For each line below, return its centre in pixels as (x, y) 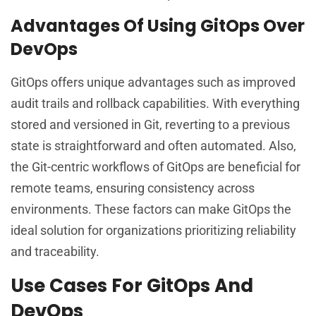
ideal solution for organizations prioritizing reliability (153, 231)
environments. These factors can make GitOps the (151, 209)
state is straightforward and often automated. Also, (153, 146)
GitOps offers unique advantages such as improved (153, 83)
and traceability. (55, 252)
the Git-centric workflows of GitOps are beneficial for (156, 167)
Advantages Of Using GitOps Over (158, 26)
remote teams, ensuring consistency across (133, 188)
